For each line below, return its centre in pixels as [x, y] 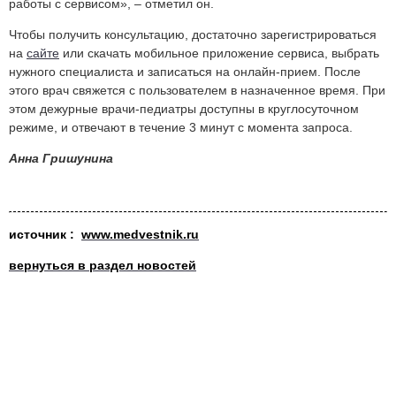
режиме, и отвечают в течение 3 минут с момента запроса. [181, 128]
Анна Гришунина [61, 159]
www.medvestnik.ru [140, 235]
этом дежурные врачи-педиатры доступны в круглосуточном [184, 109]
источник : [45, 235]
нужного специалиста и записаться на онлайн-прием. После [185, 72]
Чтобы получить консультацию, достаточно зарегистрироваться [193, 35]
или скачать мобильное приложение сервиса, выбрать [219, 53]
